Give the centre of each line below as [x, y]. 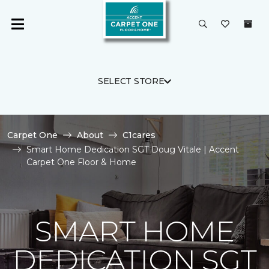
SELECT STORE [131, 81]
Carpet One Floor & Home [81, 162]
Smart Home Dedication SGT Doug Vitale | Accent [133, 150]
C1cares [139, 135]
